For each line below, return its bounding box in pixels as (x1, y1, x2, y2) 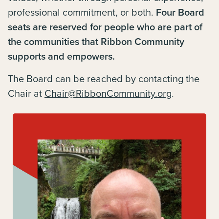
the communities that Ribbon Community (8, 34, 184, 48)
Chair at (8, 86, 44, 100)
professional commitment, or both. (8, 5, 156, 19)
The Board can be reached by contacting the (8, 71, 199, 86)
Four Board (156, 5, 204, 19)
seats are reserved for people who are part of (8, 20, 202, 34)
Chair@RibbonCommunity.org (44, 86, 172, 100)
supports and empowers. (8, 49, 117, 63)
